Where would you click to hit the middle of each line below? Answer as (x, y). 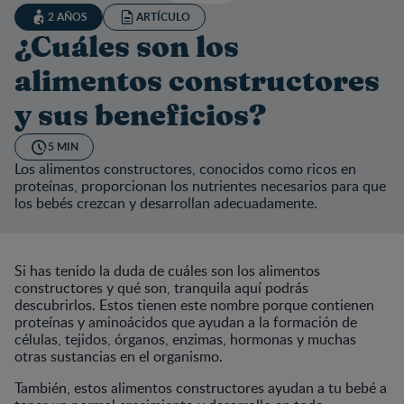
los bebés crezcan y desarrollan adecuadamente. (166, 202)
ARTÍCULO (163, 16)
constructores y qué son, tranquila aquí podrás (161, 287)
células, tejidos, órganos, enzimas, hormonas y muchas (185, 339)
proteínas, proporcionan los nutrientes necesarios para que (200, 185)
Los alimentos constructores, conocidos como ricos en (185, 168)
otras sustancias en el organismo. (119, 356)
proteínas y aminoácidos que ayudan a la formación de (186, 321)
